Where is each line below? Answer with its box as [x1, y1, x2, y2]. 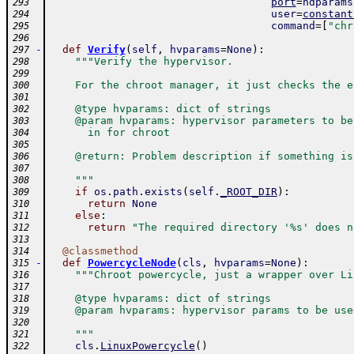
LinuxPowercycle [100, 340, 195, 352]
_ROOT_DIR [220, 186, 277, 198]
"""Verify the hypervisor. [74, 55, 233, 67]
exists [144, 186, 183, 198]
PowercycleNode [87, 257, 176, 269]
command [270, 20, 315, 32]
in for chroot [49, 126, 170, 138]
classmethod [68, 245, 138, 257]
